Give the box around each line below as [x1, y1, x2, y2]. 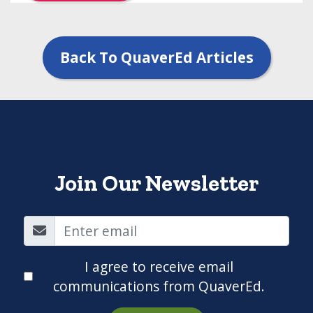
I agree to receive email [84, 256, 233, 276]
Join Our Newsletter [54, 170, 259, 197]
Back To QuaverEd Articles [59, 48, 254, 68]
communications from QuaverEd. [52, 276, 265, 296]
